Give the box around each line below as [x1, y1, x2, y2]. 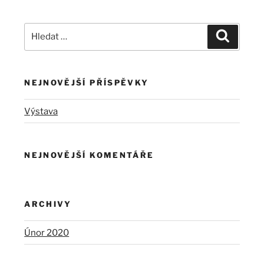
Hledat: [24, 24, 55, 35]
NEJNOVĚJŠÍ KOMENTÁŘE [24, 150, 154, 160]
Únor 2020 [24, 227, 70, 238]
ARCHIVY [24, 199, 72, 209]
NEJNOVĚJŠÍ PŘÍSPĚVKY [24, 77, 149, 87]
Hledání [229, 28, 260, 38]
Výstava [24, 105, 58, 117]
